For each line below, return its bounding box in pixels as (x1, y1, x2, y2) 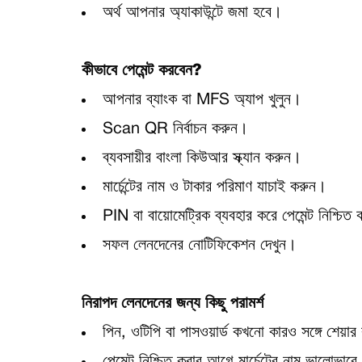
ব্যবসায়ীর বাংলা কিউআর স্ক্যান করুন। (102, 151, 301, 166)
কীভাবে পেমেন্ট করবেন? (81, 64, 201, 78)
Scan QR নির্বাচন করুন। (102, 122, 248, 137)
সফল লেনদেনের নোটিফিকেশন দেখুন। (102, 238, 297, 253)
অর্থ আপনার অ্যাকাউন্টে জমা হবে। (102, 6, 282, 20)
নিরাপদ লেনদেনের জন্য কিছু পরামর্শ (81, 297, 263, 311)
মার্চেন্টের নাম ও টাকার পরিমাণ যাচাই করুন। (102, 180, 326, 195)
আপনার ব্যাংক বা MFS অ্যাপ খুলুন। (102, 93, 301, 107)
